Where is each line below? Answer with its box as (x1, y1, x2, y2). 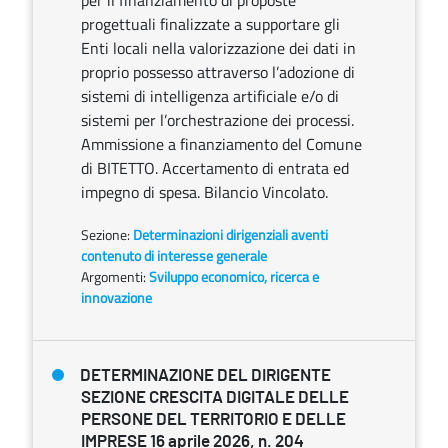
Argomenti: (81, 266, 146, 287)
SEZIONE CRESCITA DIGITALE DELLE (81, 389, 349, 406)
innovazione (81, 287, 152, 308)
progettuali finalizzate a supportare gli (81, 12, 340, 36)
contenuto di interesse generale (81, 245, 267, 266)
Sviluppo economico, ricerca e (149, 266, 319, 287)
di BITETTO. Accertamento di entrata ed (81, 156, 349, 180)
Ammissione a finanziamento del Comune (81, 132, 362, 156)
